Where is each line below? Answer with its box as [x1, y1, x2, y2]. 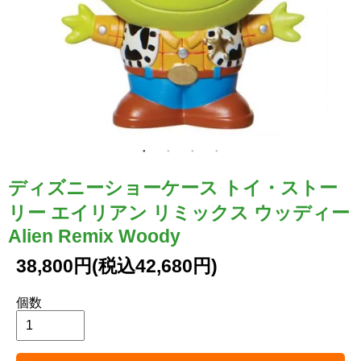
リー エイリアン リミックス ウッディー [8, 201, 350, 223]
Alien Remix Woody [8, 225, 180, 247]
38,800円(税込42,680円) [16, 255, 218, 276]
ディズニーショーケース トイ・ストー [8, 176, 338, 198]
